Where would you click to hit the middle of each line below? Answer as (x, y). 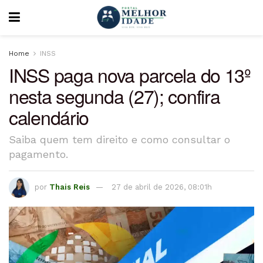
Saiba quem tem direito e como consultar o (119, 139)
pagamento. (38, 154)
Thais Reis (70, 187)
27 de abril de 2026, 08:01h (162, 187)
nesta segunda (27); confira (114, 96)
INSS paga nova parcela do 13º (130, 75)
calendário (49, 117)
